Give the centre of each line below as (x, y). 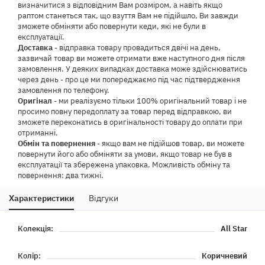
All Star (234, 227)
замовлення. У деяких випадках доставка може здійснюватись (132, 68)
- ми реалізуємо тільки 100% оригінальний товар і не (149, 100)
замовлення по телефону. (64, 89)
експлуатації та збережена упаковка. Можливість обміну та (124, 164)
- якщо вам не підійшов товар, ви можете (170, 142)
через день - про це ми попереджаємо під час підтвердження (129, 78)
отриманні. (38, 132)
